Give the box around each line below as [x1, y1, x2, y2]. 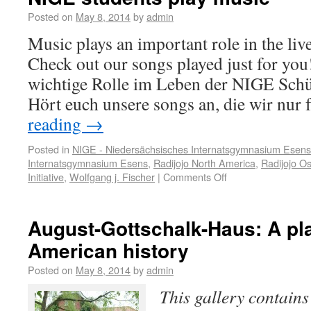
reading [28, 112, 85, 135]
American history [28, 236, 189, 264]
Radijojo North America [153, 155, 255, 170]
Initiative [28, 169, 64, 184]
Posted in [28, 142, 69, 156]
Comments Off [163, 169, 227, 184]
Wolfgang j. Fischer [69, 169, 155, 184]
